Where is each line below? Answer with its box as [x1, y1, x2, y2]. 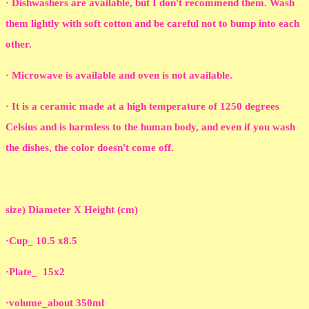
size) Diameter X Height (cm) [6, 204, 138, 216]
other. [6, 39, 34, 50]
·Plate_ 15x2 [6, 266, 65, 278]
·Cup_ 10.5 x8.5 [6, 235, 77, 247]
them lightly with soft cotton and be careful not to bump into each [6, 18, 299, 30]
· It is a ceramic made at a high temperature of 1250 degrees [6, 101, 279, 112]
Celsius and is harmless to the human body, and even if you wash [6, 121, 295, 133]
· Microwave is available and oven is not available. [6, 70, 235, 81]
